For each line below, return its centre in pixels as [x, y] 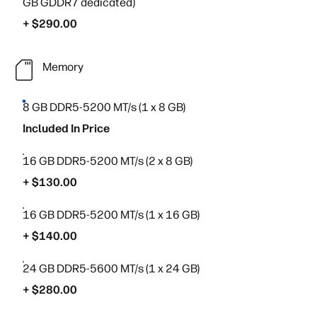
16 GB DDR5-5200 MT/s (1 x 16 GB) [111, 215]
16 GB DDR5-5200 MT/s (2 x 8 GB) [108, 161]
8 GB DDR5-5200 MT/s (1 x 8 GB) [104, 107]
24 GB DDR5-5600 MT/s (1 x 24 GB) [111, 269]
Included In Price [66, 128]
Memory [63, 67]
